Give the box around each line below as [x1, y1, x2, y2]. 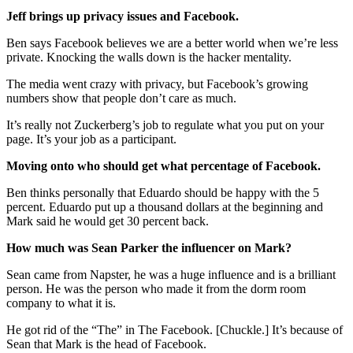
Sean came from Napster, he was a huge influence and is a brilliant [6, 267, 336, 281]
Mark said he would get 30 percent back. [6, 214, 209, 228]
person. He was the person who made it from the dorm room [6, 281, 306, 295]
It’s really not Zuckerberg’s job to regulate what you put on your [6, 117, 324, 132]
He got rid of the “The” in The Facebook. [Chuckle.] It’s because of [6, 322, 343, 336]
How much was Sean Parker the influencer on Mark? [6, 240, 292, 255]
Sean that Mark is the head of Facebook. [6, 336, 206, 351]
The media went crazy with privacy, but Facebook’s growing [6, 76, 308, 91]
